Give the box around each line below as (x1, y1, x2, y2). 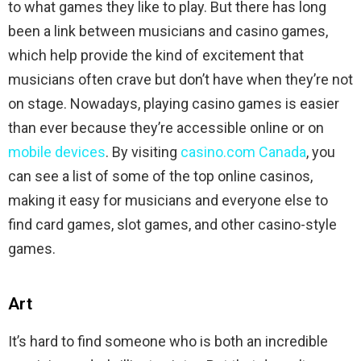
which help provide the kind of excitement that (8, 46, 304, 64)
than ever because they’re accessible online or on (8, 118, 324, 136)
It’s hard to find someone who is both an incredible (8, 332, 328, 350)
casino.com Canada (180, 143, 306, 160)
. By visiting (106, 143, 180, 160)
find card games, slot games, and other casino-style (8, 215, 337, 233)
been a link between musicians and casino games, (8, 22, 328, 39)
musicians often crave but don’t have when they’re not (8, 70, 353, 88)
